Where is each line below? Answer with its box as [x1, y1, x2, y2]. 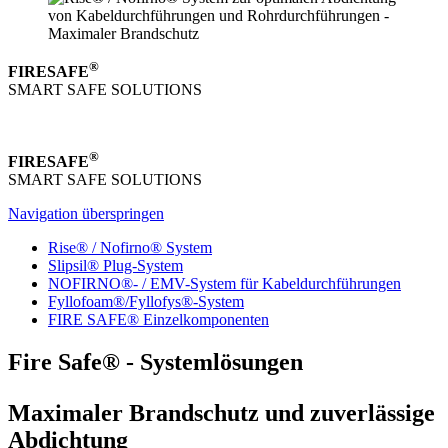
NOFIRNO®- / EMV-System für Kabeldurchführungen [48, 275, 401, 293]
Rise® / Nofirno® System [48, 239, 212, 257]
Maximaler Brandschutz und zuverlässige [8, 400, 435, 427]
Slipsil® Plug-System [48, 257, 183, 275]
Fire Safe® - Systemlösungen [8, 349, 303, 376]
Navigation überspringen [8, 205, 164, 223]
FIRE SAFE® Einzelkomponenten [48, 311, 269, 329]
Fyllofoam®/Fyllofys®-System [48, 293, 244, 311]
